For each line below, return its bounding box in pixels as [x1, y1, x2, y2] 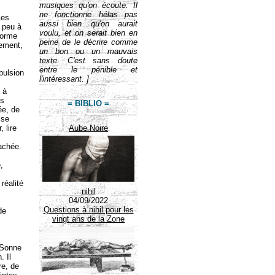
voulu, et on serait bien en [39, 28, 137, 37]
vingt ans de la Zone [52, 214, 125, 223]
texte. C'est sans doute [39, 56, 137, 65]
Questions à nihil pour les [43, 205, 134, 214]
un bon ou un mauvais [39, 47, 137, 56]
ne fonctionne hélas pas [39, 10, 137, 19]
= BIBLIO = [68, 99, 109, 108]
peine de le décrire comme [39, 37, 137, 47]
